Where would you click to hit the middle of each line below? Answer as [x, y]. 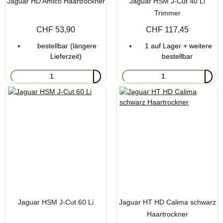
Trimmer [167, 13]
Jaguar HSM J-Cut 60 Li [56, 202]
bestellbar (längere [66, 46]
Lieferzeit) [66, 56]
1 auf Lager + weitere [177, 46]
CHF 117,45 [167, 29]
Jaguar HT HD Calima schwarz [167, 202]
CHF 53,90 [56, 29]
